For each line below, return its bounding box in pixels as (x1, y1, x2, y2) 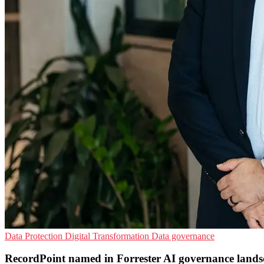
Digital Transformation (65, 230, 151, 241)
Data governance (151, 230, 214, 241)
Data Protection (5, 230, 65, 241)
